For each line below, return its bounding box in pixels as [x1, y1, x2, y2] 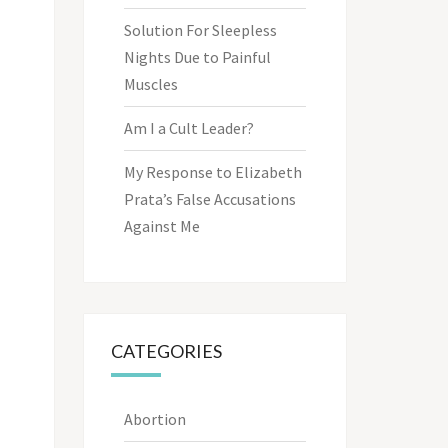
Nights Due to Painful [123, 46, 271, 67]
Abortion [123, 408, 186, 429]
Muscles [123, 73, 178, 94]
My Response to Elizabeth [123, 161, 302, 182]
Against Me [123, 215, 200, 236]
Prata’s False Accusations [123, 188, 296, 209]
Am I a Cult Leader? [123, 117, 254, 138]
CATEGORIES [110, 339, 222, 362]
